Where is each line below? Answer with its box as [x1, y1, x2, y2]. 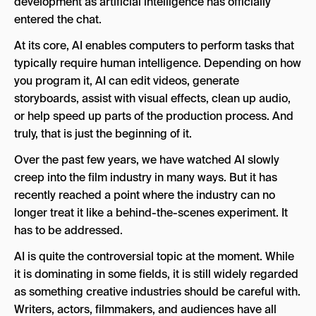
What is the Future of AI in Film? [43, 102, 183, 115]
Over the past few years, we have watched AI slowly [14, 152, 279, 167]
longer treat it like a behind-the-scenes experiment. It [14, 205, 288, 220]
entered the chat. [14, 12, 102, 27]
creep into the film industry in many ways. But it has [14, 170, 277, 185]
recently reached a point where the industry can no [14, 188, 275, 202]
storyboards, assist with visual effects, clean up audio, [14, 91, 291, 106]
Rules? [43, 24, 73, 37]
